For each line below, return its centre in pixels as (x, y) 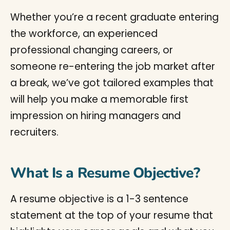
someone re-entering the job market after (113, 66)
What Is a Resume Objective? (105, 173)
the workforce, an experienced (84, 33)
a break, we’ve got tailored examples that (112, 83)
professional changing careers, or (92, 50)
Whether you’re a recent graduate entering (114, 17)
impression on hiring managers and (95, 116)
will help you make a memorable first (99, 99)
